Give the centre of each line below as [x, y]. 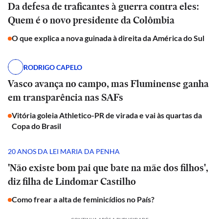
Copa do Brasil [36, 126]
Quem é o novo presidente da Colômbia [91, 20]
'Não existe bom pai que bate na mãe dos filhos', [108, 168]
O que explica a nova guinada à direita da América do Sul [108, 38]
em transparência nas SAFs [66, 97]
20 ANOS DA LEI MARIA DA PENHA [64, 151]
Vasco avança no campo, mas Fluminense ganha [108, 84]
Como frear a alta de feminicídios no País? [83, 199]
